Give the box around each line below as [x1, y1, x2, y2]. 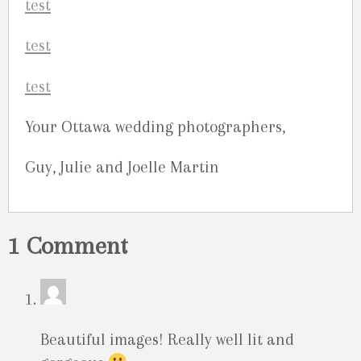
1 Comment [8, 231, 127, 260]
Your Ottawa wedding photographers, [25, 117, 285, 136]
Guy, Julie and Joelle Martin [25, 157, 219, 176]
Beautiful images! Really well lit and [40, 330, 294, 349]
